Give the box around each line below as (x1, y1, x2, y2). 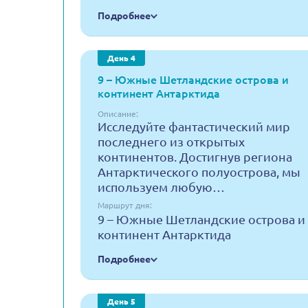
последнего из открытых (98, 135, 245, 148)
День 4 (107, 54, 135, 63)
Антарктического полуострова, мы (98, 165, 300, 179)
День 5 (107, 297, 135, 306)
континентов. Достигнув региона (98, 150, 292, 164)
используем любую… (98, 180, 225, 194)
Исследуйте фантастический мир (98, 120, 290, 133)
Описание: (98, 109, 138, 118)
